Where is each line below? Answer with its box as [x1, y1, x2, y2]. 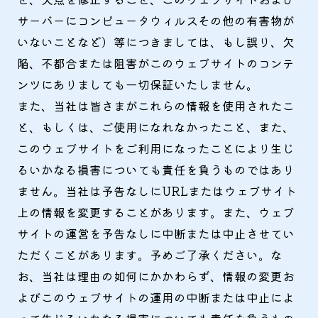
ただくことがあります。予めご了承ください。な [16, 246, 283, 264]
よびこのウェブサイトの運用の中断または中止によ [16, 289, 295, 307]
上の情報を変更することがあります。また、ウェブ [16, 204, 295, 221]
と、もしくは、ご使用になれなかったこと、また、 [16, 119, 295, 136]
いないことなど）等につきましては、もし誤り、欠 [16, 33, 295, 51]
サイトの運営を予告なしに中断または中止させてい [16, 225, 295, 243]
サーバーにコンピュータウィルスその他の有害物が [16, 12, 295, 30]
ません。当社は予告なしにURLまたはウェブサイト [16, 182, 297, 200]
